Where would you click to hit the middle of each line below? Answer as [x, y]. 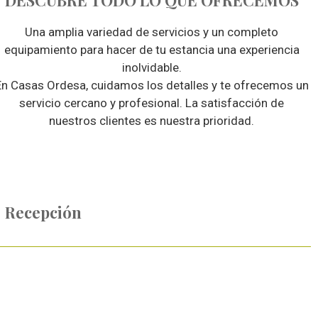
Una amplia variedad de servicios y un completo [152, 32]
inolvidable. [152, 67]
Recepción [44, 212]
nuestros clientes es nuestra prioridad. [152, 121]
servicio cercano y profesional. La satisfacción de [152, 103]
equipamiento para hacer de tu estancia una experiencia [152, 50]
